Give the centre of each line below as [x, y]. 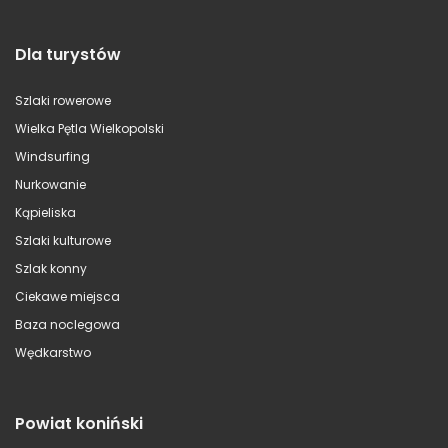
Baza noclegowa [67, 324]
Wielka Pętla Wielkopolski [89, 128]
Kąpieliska [45, 212]
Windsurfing [52, 156]
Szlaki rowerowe [63, 100]
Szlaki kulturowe [63, 240]
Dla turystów [68, 54]
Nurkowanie [50, 184]
